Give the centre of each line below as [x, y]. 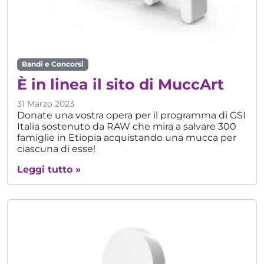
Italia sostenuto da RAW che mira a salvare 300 [127, 126]
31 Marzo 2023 [46, 103]
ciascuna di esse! [56, 148]
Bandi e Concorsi [52, 64]
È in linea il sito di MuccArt [121, 84]
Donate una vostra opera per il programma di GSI [131, 115]
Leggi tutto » [49, 169]
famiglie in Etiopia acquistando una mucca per [127, 137]
